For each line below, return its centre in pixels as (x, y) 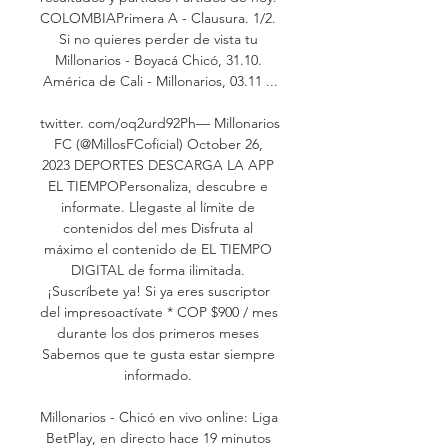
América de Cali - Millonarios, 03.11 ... (160, 80)
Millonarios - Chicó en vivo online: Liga (159, 416)
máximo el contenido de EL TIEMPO (158, 248)
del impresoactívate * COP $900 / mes (159, 311)
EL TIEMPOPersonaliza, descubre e (158, 185)
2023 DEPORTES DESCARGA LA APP (158, 164)
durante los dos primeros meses (158, 332)
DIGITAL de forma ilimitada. (158, 269)
